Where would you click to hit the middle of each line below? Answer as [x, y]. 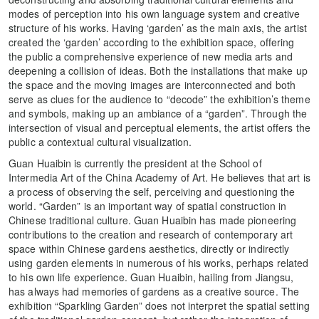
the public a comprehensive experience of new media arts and [151, 56]
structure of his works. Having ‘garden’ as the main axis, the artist [158, 27]
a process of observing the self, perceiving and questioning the [152, 191]
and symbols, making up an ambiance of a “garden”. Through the [158, 113]
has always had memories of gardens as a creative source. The [154, 291]
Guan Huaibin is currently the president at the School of [135, 163]
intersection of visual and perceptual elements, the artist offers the [159, 127]
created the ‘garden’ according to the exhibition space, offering [152, 42]
